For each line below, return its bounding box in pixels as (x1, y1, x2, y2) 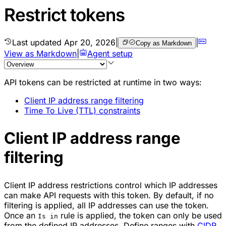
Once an (4, 210, 38, 220)
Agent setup (87, 48, 133, 59)
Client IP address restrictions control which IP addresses (4, 180, 217, 190)
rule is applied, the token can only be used (58, 210, 222, 220)
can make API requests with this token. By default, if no (4, 190, 214, 200)
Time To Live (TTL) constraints (24, 105, 140, 116)
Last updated (12, 37, 64, 47)
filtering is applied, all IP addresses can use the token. (4, 200, 209, 210)
